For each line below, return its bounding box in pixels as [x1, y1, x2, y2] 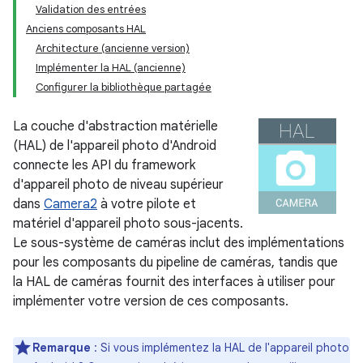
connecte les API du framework [13, 157, 195, 173]
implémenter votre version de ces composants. [13, 293, 288, 310]
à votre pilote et [97, 196, 196, 212]
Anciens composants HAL [26, 22, 146, 36]
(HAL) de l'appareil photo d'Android [13, 138, 216, 154]
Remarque [32, 340, 91, 355]
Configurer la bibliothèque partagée [36, 80, 211, 94]
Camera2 [44, 196, 97, 212]
